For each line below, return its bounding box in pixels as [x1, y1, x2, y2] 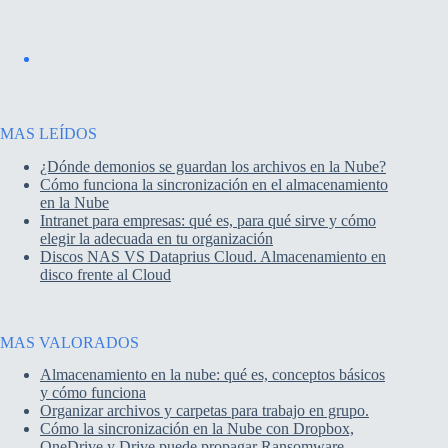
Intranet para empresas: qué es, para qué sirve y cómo [40, 211, 376, 229]
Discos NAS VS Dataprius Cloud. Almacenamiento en [40, 247, 386, 265]
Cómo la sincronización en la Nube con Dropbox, [40, 420, 354, 438]
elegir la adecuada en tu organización [40, 229, 273, 247]
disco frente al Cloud [40, 265, 171, 283]
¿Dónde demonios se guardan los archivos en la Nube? [40, 157, 386, 175]
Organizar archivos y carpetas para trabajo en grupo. [40, 402, 369, 420]
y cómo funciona [40, 384, 146, 402]
